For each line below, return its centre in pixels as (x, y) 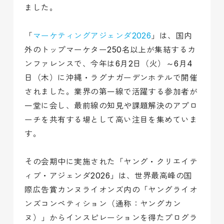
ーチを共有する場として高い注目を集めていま (111, 119)
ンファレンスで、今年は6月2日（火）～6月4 (109, 63)
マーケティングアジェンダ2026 (92, 35)
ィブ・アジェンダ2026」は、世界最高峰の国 (108, 175)
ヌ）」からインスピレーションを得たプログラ (111, 217)
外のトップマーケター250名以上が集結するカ (110, 49)
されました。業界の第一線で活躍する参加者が (111, 91)
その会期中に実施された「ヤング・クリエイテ (111, 161)
